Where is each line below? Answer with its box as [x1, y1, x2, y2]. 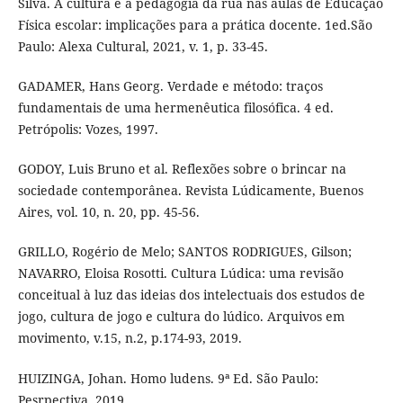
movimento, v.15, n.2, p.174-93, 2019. [17, 329, 242, 347]
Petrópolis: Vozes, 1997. [17, 121, 158, 139]
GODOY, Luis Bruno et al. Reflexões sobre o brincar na [17, 160, 346, 178]
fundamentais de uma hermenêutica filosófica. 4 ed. [17, 99, 334, 117]
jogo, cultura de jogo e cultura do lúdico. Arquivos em [17, 308, 345, 326]
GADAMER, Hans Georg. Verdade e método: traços [17, 77, 323, 95]
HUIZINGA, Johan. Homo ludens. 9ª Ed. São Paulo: [17, 369, 318, 387]
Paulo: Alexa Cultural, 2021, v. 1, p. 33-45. [17, 38, 268, 56]
